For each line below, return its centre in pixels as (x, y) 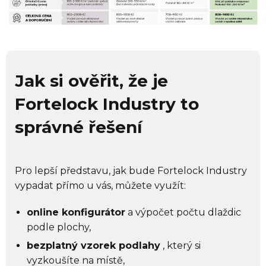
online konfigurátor (76, 212)
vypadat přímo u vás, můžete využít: (100, 185)
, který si (180, 245)
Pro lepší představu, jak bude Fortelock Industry (131, 170)
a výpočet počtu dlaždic (183, 212)
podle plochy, (59, 227)
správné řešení (78, 127)
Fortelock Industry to (107, 104)
